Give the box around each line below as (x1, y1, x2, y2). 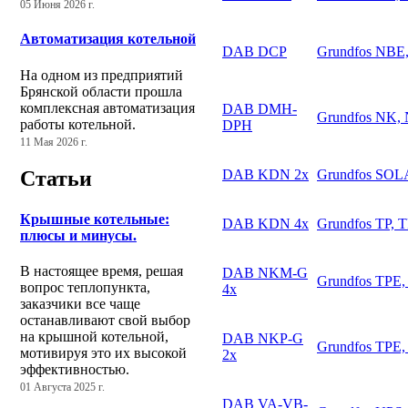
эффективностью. (20, 361, 129, 377)
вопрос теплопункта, (20, 279, 150, 295)
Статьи (20, 167, 92, 191)
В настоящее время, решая (20, 262, 183, 279)
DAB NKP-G (222, 330, 303, 346)
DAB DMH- (222, 100, 297, 117)
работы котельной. (20, 116, 136, 132)
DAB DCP (222, 43, 287, 59)
